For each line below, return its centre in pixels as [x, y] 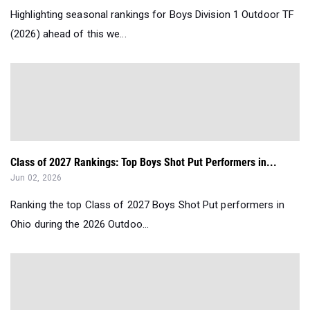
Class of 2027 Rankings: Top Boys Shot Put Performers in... [144, 163]
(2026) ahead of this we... [69, 34]
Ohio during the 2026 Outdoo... [80, 225]
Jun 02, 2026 [36, 178]
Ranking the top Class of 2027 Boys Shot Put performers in [147, 205]
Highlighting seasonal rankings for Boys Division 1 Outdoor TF [153, 15]
